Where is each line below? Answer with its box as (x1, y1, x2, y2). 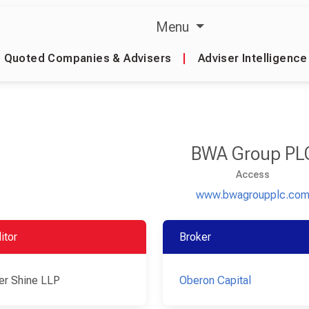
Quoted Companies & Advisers (3, 52, 172, 65)
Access (236, 169, 270, 180)
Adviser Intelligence (197, 52, 308, 65)
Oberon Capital (179, 274, 251, 287)
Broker (179, 230, 211, 243)
